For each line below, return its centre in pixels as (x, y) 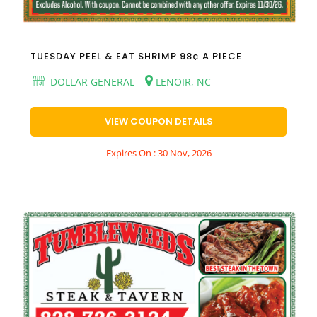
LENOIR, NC (182, 82)
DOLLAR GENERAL (91, 82)
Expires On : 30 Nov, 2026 (158, 153)
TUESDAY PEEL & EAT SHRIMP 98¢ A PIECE (136, 57)
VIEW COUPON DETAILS (158, 122)
